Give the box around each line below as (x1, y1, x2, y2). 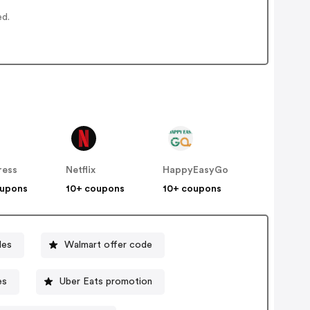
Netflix (66, 165, 96, 176)
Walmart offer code (64, 239, 153, 250)
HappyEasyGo (163, 165, 229, 176)
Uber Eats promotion (59, 276, 152, 286)
